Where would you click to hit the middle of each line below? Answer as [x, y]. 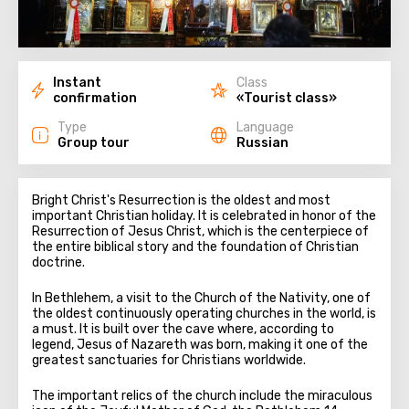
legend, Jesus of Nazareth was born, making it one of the [200, 345]
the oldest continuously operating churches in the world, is [204, 314]
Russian [263, 143]
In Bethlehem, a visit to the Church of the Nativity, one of [201, 298]
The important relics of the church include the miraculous [202, 396]
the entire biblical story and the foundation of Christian [195, 247]
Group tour [94, 143]
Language [266, 127]
